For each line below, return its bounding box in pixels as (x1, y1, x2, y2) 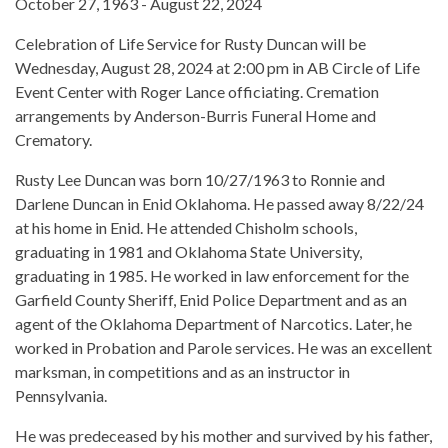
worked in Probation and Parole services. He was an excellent (15, 338, 432, 358)
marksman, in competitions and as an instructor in (15, 362, 350, 382)
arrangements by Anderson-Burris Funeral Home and (15, 106, 376, 126)
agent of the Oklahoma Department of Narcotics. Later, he (15, 314, 412, 334)
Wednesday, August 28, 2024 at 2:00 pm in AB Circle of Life (15, 58, 420, 78)
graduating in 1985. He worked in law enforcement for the (15, 266, 409, 286)
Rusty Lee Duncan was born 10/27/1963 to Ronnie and (15, 170, 385, 190)
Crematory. (15, 130, 92, 150)
